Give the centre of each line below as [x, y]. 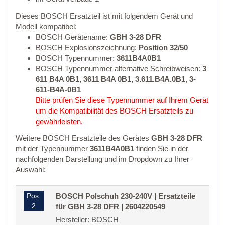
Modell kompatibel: [46, 26]
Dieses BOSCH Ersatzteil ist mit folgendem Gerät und [104, 16]
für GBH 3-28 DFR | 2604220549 [110, 207]
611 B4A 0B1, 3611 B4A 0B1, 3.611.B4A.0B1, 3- [116, 79]
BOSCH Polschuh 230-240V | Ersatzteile [126, 196]
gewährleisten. [59, 121]
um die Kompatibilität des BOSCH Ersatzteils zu [115, 110]
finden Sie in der [161, 149]
